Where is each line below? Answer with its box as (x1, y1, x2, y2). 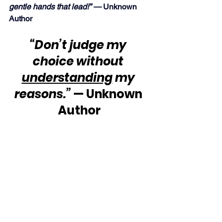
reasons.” (14, 86, 71, 103)
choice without (33, 53, 126, 70)
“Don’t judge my (30, 37, 129, 54)
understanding (21, 69, 112, 86)
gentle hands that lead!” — (9, 2, 103, 12)
